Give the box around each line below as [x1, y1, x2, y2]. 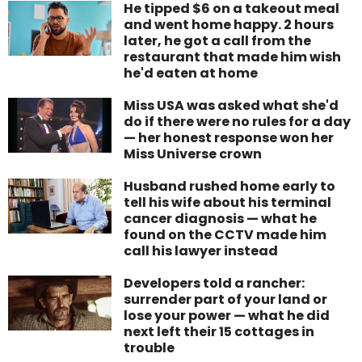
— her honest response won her [124, 128, 335, 148]
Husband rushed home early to [124, 177, 336, 196]
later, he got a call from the [124, 32, 312, 51]
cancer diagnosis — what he [124, 209, 318, 229]
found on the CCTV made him [124, 225, 327, 245]
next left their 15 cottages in [124, 322, 315, 342]
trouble [124, 339, 175, 358]
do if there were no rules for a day [124, 112, 351, 132]
